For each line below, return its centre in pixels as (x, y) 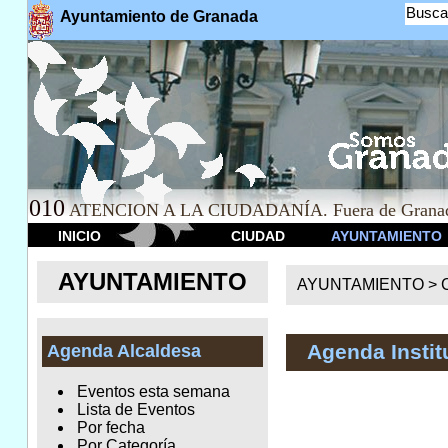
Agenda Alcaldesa (123, 351)
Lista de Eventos (135, 410)
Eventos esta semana (153, 392)
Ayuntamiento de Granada (158, 16)
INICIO (79, 236)
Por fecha (110, 428)
